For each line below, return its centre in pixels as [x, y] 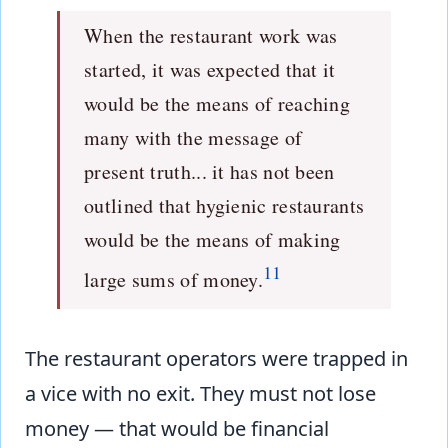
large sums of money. [174, 279]
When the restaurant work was [211, 35]
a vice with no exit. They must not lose [200, 393]
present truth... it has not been [209, 171]
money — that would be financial [177, 428]
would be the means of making [212, 239]
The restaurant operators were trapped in [216, 358]
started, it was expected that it [210, 69]
